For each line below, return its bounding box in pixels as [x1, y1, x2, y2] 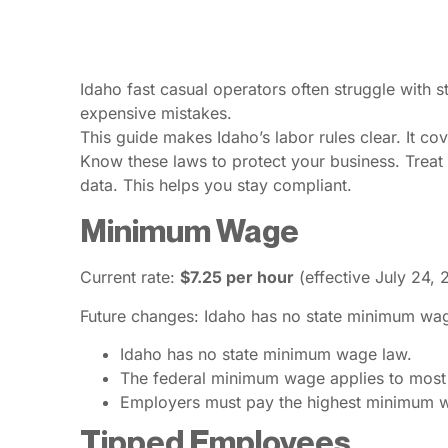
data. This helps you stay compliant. [80, 174, 352, 195]
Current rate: [80, 267, 180, 288]
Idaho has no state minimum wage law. [120, 344, 412, 365]
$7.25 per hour [180, 267, 294, 288]
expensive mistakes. [80, 102, 232, 123]
